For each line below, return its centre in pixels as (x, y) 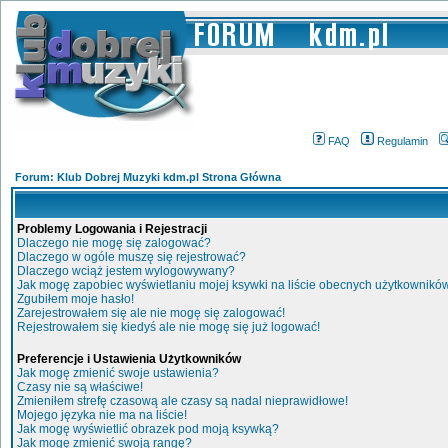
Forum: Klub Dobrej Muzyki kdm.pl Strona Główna (148, 177)
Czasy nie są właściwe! (80, 387)
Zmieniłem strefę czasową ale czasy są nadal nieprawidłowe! (182, 401)
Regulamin (402, 141)
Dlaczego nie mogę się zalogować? (114, 243)
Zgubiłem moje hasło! (75, 299)
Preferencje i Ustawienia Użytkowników (129, 359)
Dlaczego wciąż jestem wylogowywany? (126, 271)
